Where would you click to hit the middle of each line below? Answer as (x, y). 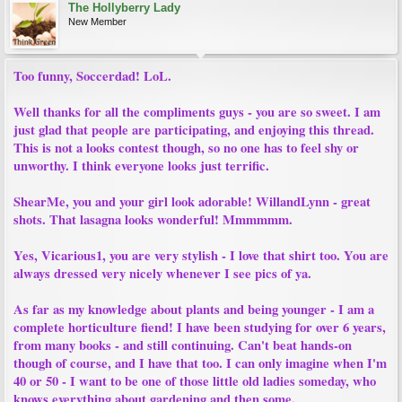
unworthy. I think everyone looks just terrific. (141, 166)
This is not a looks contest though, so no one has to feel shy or (186, 148)
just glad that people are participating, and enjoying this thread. (194, 130)
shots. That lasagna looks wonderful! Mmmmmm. (153, 219)
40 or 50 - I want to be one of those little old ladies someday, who (195, 381)
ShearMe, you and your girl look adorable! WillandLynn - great (192, 201)
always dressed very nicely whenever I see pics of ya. (162, 273)
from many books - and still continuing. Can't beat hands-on (183, 345)
